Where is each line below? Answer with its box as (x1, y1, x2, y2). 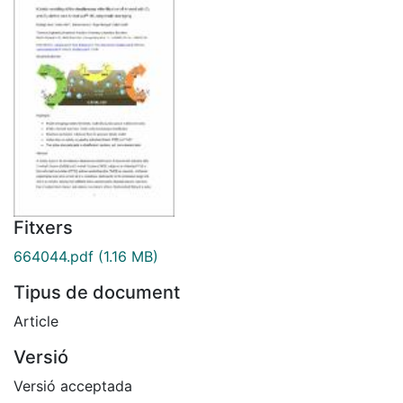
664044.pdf (13, 246, 94, 265)
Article (13, 311, 58, 330)
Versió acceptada (13, 376, 132, 395)
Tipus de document (13, 281, 180, 303)
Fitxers (13, 216, 73, 238)
